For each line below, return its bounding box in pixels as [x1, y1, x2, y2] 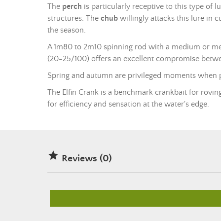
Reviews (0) [59, 153, 112, 164]
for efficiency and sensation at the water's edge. [47, 100, 209, 109]
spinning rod [104, 42, 147, 51]
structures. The [47, 14, 101, 23]
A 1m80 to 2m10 [47, 42, 104, 51]
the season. [47, 26, 86, 35]
